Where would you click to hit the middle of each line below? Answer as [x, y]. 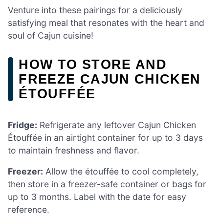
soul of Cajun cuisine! [51, 36]
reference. [29, 210]
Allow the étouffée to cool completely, [121, 172]
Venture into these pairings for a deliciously [95, 10]
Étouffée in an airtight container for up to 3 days [105, 137]
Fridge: [22, 125]
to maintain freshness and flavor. [74, 150]
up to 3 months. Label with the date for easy [97, 197]
